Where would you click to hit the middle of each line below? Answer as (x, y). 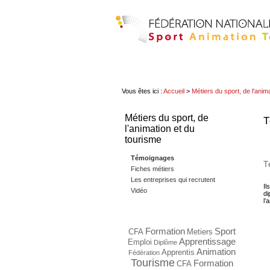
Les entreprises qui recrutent (173, 180)
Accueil (174, 91)
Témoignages (152, 158)
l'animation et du (160, 129)
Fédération (144, 253)
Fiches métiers (152, 169)
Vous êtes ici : (143, 91)
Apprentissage (207, 241)
